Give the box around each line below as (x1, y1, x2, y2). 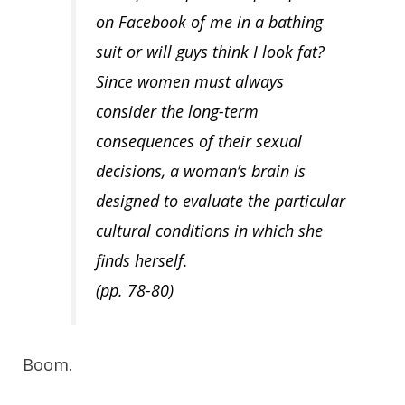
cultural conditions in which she (95, 220, 323, 242)
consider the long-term (95, 100, 259, 123)
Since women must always (95, 71, 284, 93)
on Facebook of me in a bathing (95, 11, 323, 33)
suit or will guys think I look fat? (95, 41, 325, 63)
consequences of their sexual (95, 130, 302, 153)
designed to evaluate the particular (95, 190, 345, 212)
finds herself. (95, 250, 188, 272)
